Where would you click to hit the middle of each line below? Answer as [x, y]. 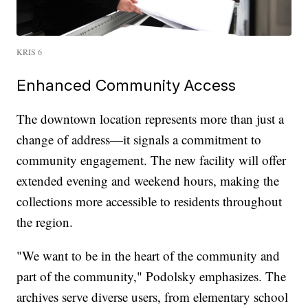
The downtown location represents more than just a [151, 118]
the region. [45, 221]
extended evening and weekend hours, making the [148, 180]
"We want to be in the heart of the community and [148, 255]
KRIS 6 [30, 51]
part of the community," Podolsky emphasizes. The [152, 276]
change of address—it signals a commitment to [139, 139]
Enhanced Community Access [126, 85]
